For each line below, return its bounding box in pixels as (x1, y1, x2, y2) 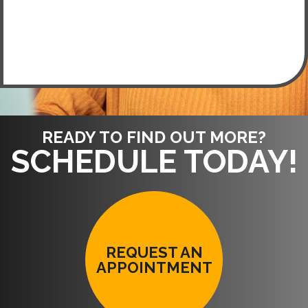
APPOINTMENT (96, 258, 212, 277)
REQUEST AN (105, 243, 203, 262)
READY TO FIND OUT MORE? (42, 127, 266, 148)
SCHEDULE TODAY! (10, 143, 298, 181)
